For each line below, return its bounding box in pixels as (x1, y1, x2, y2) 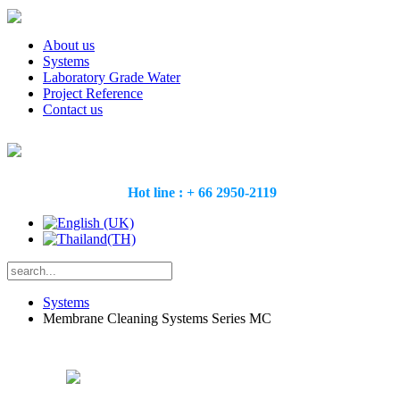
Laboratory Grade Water (43, 70, 180, 86)
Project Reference (43, 86, 143, 102)
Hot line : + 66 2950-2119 (127, 184, 277, 200)
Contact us (43, 102, 103, 118)
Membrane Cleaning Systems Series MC (43, 310, 271, 326)
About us (43, 37, 95, 54)
